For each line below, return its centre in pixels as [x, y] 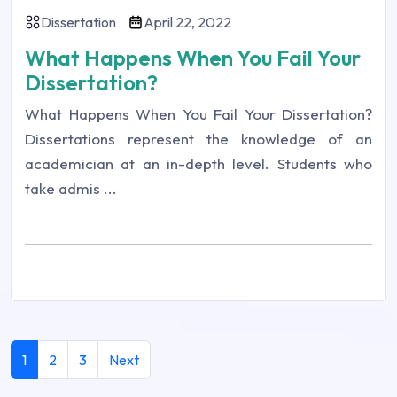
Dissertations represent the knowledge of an [198, 139]
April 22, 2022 [187, 23]
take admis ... [71, 189]
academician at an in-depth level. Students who [198, 164]
